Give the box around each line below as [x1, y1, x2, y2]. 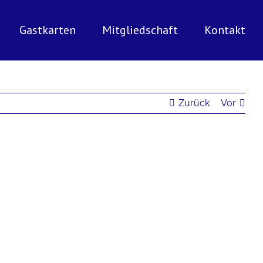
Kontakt [204, 22, 245, 38]
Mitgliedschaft [102, 22, 178, 38]
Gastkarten [19, 22, 76, 38]
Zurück [178, 97, 210, 109]
